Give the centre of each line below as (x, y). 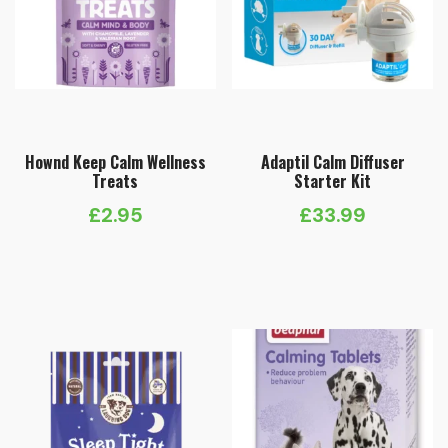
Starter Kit (333, 181)
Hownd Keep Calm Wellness (115, 162)
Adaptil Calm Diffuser (332, 162)
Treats (115, 181)
